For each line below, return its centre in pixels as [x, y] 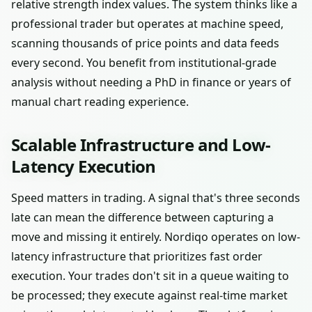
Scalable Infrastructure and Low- [141, 145]
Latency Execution [84, 166]
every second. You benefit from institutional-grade [144, 63]
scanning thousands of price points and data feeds [145, 43]
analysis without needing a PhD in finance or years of [151, 82]
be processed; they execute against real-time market [149, 295]
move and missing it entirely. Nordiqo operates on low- [156, 237]
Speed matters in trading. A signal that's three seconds [156, 198]
